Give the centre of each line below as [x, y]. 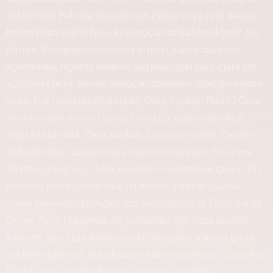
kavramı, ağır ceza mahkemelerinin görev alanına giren [130, 237]
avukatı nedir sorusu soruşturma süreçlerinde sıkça [124, 118]
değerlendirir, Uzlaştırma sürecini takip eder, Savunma [129, 152]
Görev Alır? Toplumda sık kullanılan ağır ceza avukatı [127, 220]
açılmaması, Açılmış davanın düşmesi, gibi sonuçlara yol [132, 67]
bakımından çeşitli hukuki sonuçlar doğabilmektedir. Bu [133, 33]
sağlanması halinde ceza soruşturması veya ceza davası [131, 16]
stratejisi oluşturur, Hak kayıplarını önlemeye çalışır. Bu [133, 169]
